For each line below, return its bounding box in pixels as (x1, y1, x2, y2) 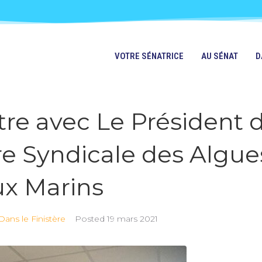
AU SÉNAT (201, 51, 238, 61)
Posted (75, 213, 107, 224)
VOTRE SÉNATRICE (114, 51, 184, 61)
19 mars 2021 (107, 213, 158, 224)
